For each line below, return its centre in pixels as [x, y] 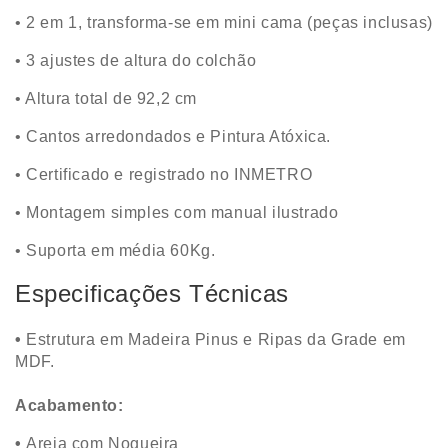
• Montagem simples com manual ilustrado [177, 213]
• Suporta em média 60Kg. [115, 251]
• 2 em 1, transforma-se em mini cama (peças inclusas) [224, 23]
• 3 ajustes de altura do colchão [136, 61]
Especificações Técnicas [152, 294]
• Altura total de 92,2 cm [106, 99]
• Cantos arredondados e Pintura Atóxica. [173, 137]
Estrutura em [75, 340]
